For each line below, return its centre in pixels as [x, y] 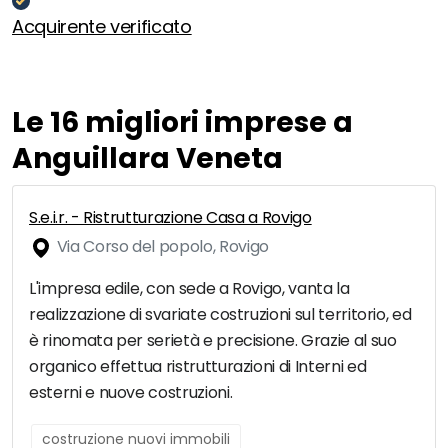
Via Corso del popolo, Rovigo [161, 247]
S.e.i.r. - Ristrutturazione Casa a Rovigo [170, 218]
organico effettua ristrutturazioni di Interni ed [198, 367]
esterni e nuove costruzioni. [131, 393]
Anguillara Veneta [147, 159]
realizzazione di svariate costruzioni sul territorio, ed [220, 315]
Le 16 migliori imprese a [182, 123]
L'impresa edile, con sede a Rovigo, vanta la [189, 289]
